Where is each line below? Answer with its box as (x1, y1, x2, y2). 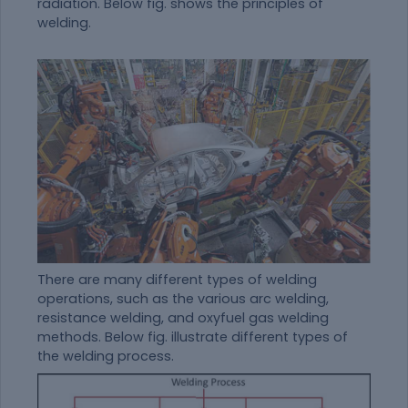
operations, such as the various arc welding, (37, 289, 329, 308)
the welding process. (37, 346, 174, 365)
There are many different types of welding (37, 270, 317, 289)
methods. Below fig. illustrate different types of (37, 327, 348, 346)
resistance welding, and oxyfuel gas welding (37, 308, 329, 327)
